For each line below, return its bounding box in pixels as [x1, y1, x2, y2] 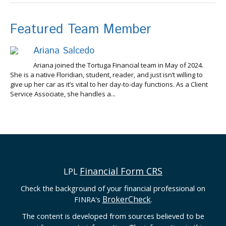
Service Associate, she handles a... [10, 89, 116, 98]
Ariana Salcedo [33, 44, 94, 58]
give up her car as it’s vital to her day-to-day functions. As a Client [10, 79, 208, 89]
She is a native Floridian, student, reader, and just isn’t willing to [10, 70, 203, 79]
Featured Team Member [10, 20, 151, 39]
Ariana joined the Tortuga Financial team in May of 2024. [33, 60, 203, 70]
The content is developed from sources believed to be [22, 210, 204, 221]
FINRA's [74, 194, 102, 204]
